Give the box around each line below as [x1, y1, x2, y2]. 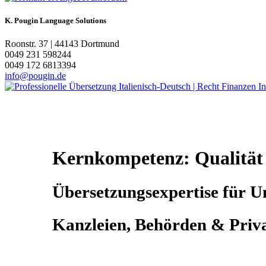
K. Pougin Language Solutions [5, 16, 106, 26]
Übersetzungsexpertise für [52, 182, 250, 201]
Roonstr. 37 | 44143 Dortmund [5, 39, 119, 49]
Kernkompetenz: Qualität [52, 147, 263, 169]
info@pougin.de [5, 71, 66, 81]
